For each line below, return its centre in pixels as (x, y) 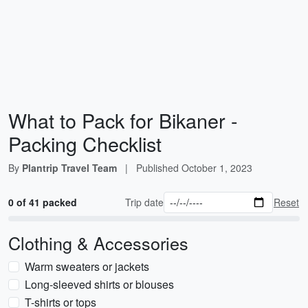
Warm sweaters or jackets (87, 266)
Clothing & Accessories (98, 243)
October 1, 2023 (217, 168)
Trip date (145, 202)
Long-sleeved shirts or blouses (99, 284)
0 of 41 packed (43, 202)
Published (159, 168)
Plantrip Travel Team (69, 168)
